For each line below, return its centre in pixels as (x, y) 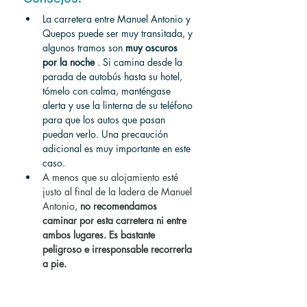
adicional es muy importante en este (118, 148)
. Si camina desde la (140, 62)
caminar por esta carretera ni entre (116, 220)
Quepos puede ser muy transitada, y (119, 33)
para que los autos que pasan (105, 120)
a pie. (54, 263)
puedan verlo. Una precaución (107, 134)
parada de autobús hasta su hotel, (114, 76)
